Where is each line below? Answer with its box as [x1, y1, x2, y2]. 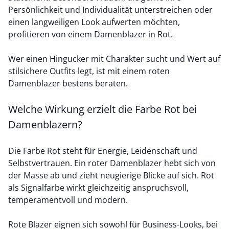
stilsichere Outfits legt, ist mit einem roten [8, 65, 170, 77]
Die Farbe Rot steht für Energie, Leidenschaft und [8, 145, 197, 156]
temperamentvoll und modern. [8, 194, 130, 205]
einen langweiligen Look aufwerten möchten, [8, 16, 180, 28]
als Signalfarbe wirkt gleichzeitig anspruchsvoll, [8, 182, 189, 193]
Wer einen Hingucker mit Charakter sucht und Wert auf [8, 53, 220, 64]
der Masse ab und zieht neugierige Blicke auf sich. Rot [8, 170, 214, 181]
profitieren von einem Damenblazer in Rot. [8, 29, 175, 40]
